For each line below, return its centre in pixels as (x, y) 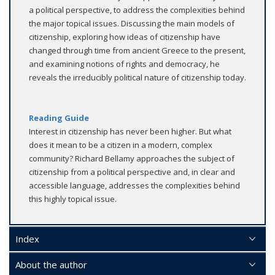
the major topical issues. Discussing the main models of (132, 24)
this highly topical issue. (73, 199)
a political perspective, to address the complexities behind (137, 10)
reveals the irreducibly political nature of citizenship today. (137, 78)
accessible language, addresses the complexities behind (134, 186)
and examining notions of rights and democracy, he (124, 64)
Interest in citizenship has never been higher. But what (130, 132)
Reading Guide (59, 118)
